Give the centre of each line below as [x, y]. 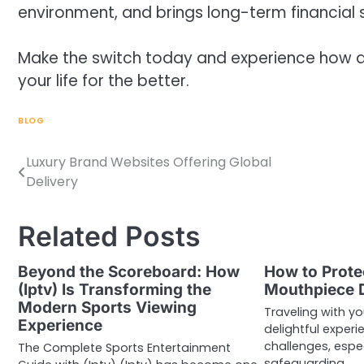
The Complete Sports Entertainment [124, 347]
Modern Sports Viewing [107, 307]
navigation [68, 195]
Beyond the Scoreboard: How [129, 271]
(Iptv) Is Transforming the [115, 289]
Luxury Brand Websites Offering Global [149, 162]
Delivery [52, 181]
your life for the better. [104, 81]
